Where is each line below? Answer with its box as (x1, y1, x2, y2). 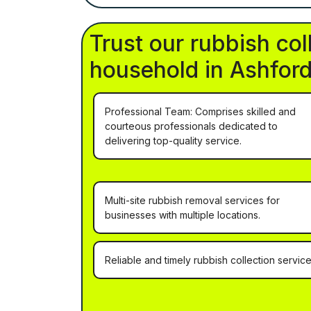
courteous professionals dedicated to (105, 120, 278, 133)
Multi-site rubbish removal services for (105, 194, 280, 207)
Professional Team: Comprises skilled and (105, 106, 296, 118)
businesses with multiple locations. (105, 209, 260, 221)
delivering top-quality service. (105, 135, 242, 147)
